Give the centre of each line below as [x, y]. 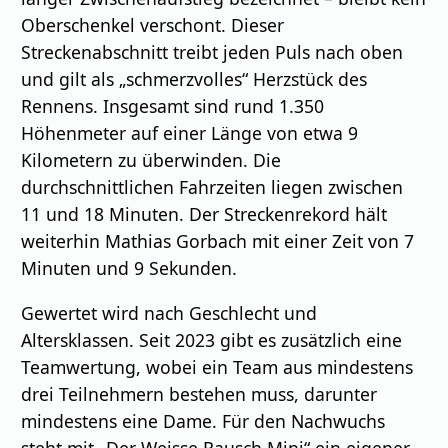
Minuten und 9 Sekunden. [129, 267]
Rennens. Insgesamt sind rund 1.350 [173, 105]
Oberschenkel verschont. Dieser [153, 24]
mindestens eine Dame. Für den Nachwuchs [203, 420]
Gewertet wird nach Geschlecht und [169, 312]
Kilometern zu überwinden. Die [151, 159]
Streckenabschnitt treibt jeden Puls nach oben [212, 51]
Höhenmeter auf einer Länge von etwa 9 [190, 132]
